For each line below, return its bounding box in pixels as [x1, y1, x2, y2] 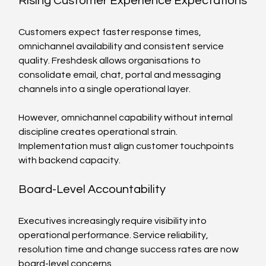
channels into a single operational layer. [18, 84, 191, 94]
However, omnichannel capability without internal [18, 112, 235, 122]
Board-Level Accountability [18, 183, 166, 195]
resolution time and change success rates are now [18, 244, 241, 254]
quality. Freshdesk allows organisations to [18, 55, 203, 65]
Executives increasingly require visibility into [18, 216, 209, 226]
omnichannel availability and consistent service [18, 41, 226, 51]
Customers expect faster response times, [18, 27, 204, 37]
